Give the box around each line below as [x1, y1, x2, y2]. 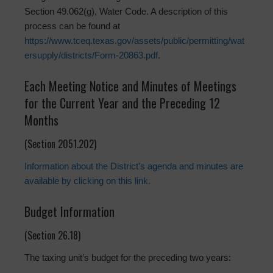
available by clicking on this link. [24, 175, 151, 186]
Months [24, 111, 58, 130]
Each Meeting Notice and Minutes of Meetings [24, 77, 236, 96]
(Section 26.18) [24, 228, 80, 243]
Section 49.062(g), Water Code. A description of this [24, 6, 228, 17]
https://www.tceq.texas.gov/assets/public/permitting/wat [24, 35, 244, 46]
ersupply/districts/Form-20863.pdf [24, 50, 158, 61]
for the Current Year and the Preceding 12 [24, 94, 220, 113]
